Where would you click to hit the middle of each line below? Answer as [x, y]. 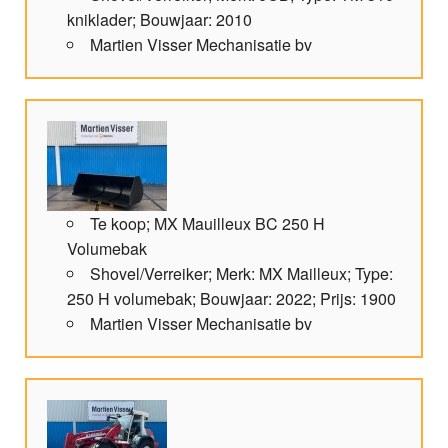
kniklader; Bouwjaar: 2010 [159, 20]
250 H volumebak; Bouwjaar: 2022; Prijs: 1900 [231, 299]
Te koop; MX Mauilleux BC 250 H [207, 224]
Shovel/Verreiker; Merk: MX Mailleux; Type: [241, 274]
